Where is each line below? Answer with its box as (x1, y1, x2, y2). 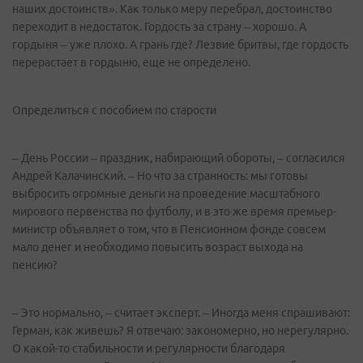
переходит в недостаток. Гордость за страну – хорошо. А (12, 20, 306, 34)
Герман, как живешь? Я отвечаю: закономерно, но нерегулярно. (12, 324, 348, 338)
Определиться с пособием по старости (12, 104, 216, 117)
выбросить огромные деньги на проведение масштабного (12, 187, 320, 201)
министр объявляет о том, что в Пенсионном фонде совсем (12, 223, 326, 237)
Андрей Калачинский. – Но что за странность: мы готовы (12, 169, 308, 183)
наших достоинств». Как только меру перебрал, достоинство (12, 2, 332, 16)
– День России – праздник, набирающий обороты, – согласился (12, 152, 345, 165)
